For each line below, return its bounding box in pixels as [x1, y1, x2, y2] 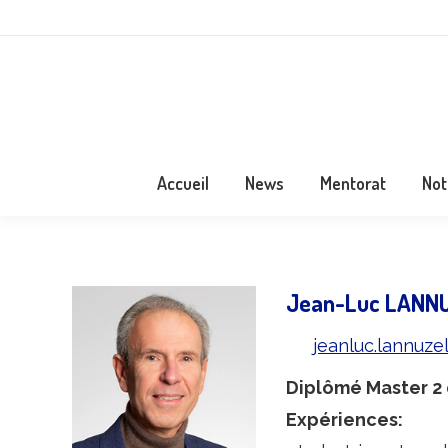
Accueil [157, 172, 209, 194]
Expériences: [285, 409, 403, 430]
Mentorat [320, 172, 386, 194]
